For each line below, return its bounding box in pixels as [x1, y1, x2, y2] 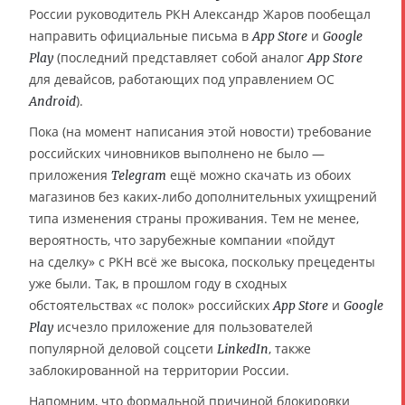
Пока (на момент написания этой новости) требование [29, 123, 372, 141]
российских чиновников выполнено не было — [29, 145, 325, 163]
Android [29, 93, 76, 110]
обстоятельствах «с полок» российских [29, 297, 273, 315]
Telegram [111, 167, 166, 184]
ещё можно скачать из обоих [166, 166, 351, 184]
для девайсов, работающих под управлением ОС [29, 71, 334, 89]
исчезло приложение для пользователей [53, 318, 313, 336]
